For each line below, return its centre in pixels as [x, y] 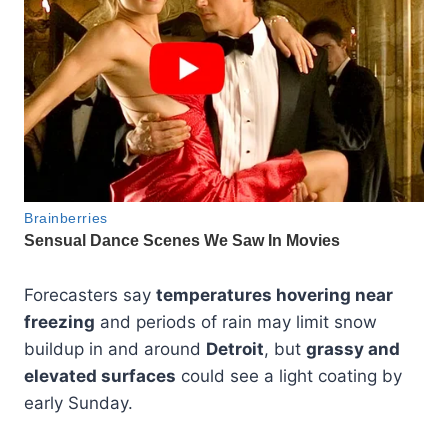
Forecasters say [90, 294]
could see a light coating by [289, 375]
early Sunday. [78, 402]
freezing [59, 321]
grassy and [353, 348]
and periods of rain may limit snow [236, 321]
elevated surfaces [100, 375]
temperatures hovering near [274, 294]
